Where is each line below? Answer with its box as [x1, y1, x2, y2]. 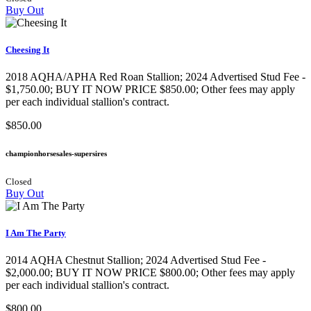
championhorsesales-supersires [6, 149, 107, 158]
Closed [6, 176, 32, 187]
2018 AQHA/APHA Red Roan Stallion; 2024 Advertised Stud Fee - [6, 71, 305, 83]
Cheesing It [6, 44, 49, 55]
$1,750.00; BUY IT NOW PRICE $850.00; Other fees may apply [6, 83, 295, 96]
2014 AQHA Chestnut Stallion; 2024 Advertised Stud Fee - [6, 254, 266, 267]
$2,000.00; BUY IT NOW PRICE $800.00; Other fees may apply [6, 267, 295, 279]
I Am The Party [6, 228, 66, 239]
